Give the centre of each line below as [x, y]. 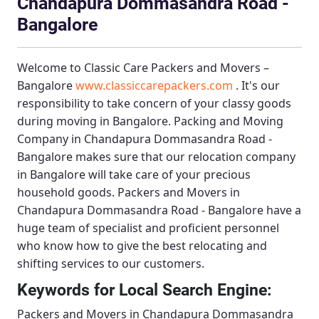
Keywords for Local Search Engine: [144, 290]
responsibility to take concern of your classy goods [154, 104]
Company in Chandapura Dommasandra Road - [145, 139]
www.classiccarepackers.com [154, 86]
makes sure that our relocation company [184, 157]
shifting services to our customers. [111, 264]
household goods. [67, 193]
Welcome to [51, 68]
